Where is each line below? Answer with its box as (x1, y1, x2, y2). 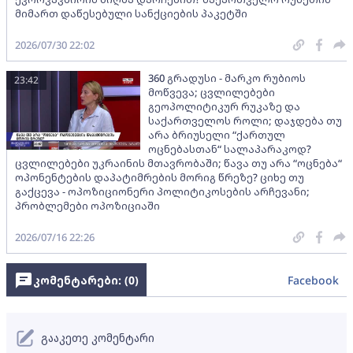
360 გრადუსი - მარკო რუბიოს (148, 70, 306, 85)
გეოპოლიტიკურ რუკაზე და (148, 98, 300, 113)
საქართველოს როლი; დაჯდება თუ (148, 113, 342, 128)
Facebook (288, 272, 339, 288)
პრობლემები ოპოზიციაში (15, 198, 160, 213)
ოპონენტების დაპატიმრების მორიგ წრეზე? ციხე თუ (15, 169, 304, 184)
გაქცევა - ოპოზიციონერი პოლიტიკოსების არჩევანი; (15, 184, 310, 199)
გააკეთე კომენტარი (41, 329, 154, 345)
